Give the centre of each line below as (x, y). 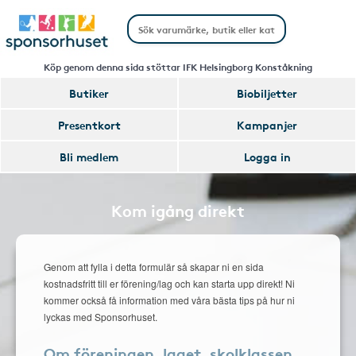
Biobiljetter (267, 93)
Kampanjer (267, 125)
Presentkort (89, 125)
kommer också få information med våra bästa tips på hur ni (169, 300)
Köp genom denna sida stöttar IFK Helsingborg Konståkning (178, 66)
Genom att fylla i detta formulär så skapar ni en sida (154, 267)
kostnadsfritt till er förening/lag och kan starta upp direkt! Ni (169, 283)
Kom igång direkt (178, 210)
